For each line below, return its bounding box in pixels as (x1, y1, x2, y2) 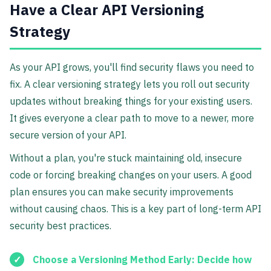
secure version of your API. (10, 128, 126, 141)
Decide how (195, 253, 252, 266)
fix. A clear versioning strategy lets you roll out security (10, 77, 250, 90)
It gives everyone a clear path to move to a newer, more (10, 111, 254, 124)
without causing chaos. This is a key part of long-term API (10, 202, 261, 215)
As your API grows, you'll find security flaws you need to (10, 60, 254, 73)
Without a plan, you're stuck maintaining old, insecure (10, 151, 242, 164)
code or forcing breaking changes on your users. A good (10, 168, 252, 181)
